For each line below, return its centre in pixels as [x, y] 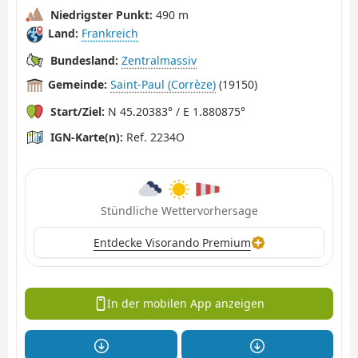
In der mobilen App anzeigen [186, 304]
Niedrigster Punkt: [101, 14]
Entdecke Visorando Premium [172, 242]
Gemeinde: [78, 85]
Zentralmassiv [159, 60]
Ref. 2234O [154, 137]
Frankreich [110, 34]
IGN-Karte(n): [87, 137]
